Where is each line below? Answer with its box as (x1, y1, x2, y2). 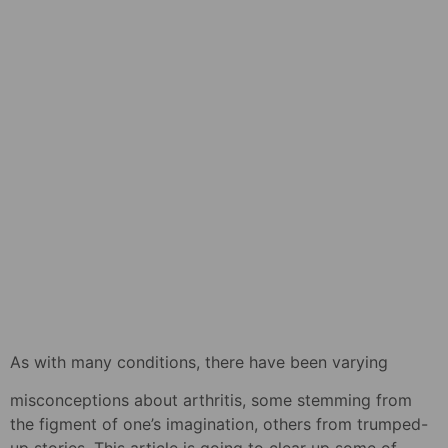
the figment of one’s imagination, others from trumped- (10, 414, 428, 435)
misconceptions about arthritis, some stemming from (10, 390, 412, 411)
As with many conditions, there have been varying (10, 351, 388, 372)
